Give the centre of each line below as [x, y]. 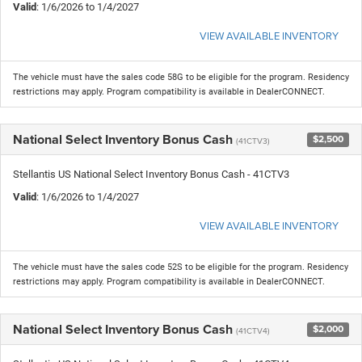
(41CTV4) [253, 330]
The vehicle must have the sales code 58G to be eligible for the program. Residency [181, 77]
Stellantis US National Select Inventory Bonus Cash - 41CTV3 [151, 174]
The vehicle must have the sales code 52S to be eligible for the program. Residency [181, 267]
